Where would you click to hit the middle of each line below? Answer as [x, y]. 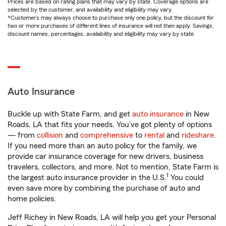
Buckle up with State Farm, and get [70, 114]
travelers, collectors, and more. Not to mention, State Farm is [113, 167]
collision [50, 135]
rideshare [198, 135]
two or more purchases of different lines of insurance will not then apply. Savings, [111, 26]
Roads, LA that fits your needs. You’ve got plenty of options [110, 125]
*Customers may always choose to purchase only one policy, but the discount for [111, 18]
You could [186, 178]
